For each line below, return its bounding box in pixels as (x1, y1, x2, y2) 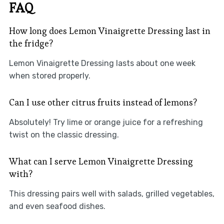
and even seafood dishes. (8, 201, 105, 211)
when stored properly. (8, 71, 90, 81)
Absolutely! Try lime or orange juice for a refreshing (8, 117, 203, 127)
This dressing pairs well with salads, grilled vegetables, (8, 189, 214, 199)
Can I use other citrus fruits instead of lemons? (8, 96, 197, 108)
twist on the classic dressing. (8, 130, 119, 140)
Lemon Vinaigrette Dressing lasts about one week (8, 58, 195, 68)
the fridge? (8, 37, 53, 49)
